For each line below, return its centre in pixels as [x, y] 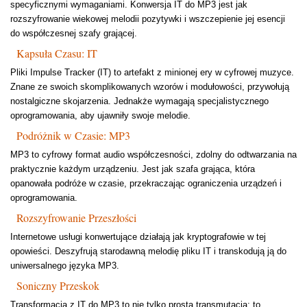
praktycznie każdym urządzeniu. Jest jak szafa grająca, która [133, 169]
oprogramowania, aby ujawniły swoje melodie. [100, 116]
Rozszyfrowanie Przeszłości [76, 218]
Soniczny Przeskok [58, 286]
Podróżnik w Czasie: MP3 [73, 136]
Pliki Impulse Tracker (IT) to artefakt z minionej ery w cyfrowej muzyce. [152, 73]
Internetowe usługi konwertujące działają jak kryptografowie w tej [138, 237]
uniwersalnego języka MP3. [65, 266]
